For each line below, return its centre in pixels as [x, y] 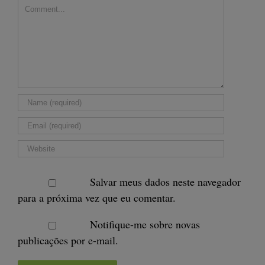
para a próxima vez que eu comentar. [97, 198]
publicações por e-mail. [68, 240]
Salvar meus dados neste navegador [165, 182]
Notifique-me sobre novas [145, 224]
